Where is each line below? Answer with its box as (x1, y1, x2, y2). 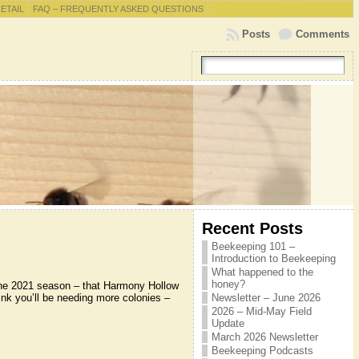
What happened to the (211, 266, 313, 278)
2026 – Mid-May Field (211, 305, 312, 317)
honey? (211, 278, 245, 290)
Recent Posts (201, 219, 303, 237)
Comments (295, 28, 349, 40)
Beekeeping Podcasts (211, 345, 313, 357)
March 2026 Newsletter (211, 331, 318, 343)
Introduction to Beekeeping (211, 252, 336, 264)
